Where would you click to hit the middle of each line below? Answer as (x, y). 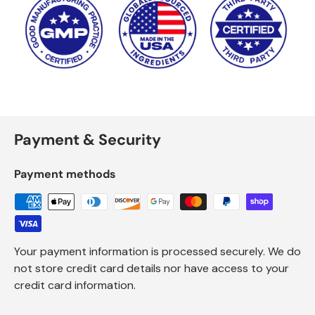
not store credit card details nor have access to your (152, 269)
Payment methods (65, 174)
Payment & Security (88, 140)
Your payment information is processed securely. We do (157, 252)
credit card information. (75, 285)
